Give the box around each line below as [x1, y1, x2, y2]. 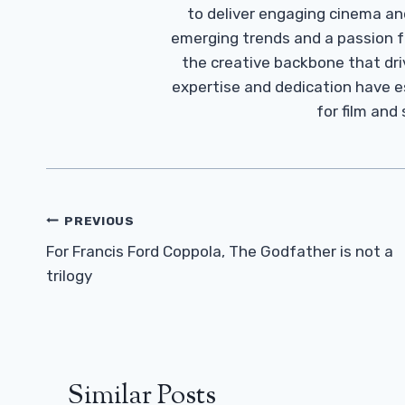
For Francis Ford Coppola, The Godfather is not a [46, 242, 393, 261]
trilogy [46, 267, 92, 286]
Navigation [45, 235, 174, 275]
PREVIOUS [64, 212, 135, 228]
